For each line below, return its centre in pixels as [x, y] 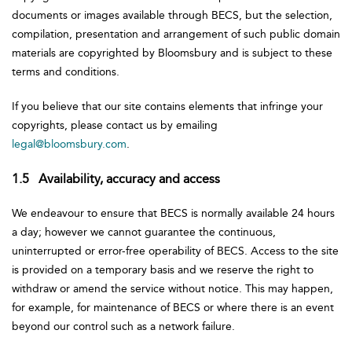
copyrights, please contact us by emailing [115, 125]
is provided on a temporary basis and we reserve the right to [163, 270]
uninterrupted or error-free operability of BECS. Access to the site [175, 251]
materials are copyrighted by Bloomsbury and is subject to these [172, 53]
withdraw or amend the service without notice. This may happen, [172, 289]
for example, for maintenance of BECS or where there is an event [173, 308]
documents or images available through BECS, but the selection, [172, 15]
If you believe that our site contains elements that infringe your [167, 106]
